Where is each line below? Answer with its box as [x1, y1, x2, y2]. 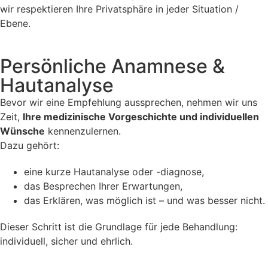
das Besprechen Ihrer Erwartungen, [24, 179, 182, 192]
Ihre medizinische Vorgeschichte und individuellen [23, 110, 259, 123]
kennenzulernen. [45, 124, 121, 137]
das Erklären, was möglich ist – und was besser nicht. [24, 194, 265, 206]
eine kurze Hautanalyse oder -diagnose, [24, 165, 204, 178]
